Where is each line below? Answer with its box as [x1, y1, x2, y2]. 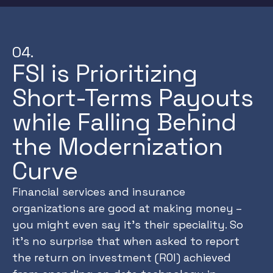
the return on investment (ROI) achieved [12, 250, 231, 264]
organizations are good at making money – [12, 201, 241, 215]
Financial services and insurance [12, 185, 185, 199]
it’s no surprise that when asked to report [12, 234, 239, 248]
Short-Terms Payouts [12, 82, 253, 113]
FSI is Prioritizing [12, 58, 197, 89]
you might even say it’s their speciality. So [12, 218, 243, 232]
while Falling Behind [12, 107, 236, 138]
